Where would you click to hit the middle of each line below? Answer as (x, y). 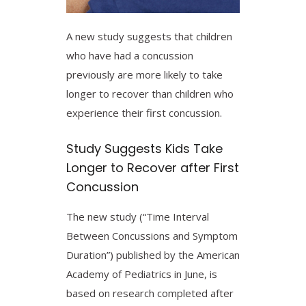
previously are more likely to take (144, 74)
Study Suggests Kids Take (144, 148)
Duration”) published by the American (153, 254)
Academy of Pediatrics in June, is (142, 274)
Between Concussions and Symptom (152, 235)
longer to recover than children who (150, 93)
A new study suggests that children (149, 36)
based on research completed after (150, 293)
